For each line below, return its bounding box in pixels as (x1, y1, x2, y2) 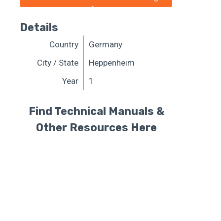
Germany (88, 39, 122, 50)
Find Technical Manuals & (29, 104, 165, 118)
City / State (37, 58, 78, 68)
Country (49, 39, 78, 50)
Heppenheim (88, 58, 135, 68)
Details (19, 21, 58, 35)
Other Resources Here (36, 120, 157, 134)
